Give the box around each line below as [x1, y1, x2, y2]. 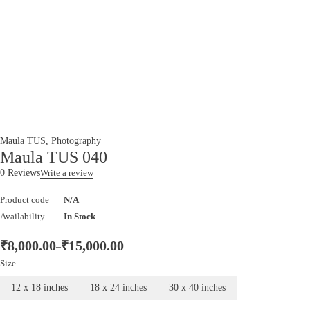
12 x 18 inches [11, 282, 68, 293]
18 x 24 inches [90, 282, 147, 293]
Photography [51, 135, 101, 146]
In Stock [64, 210, 95, 221]
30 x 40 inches [169, 282, 226, 293]
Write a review [40, 167, 93, 178]
